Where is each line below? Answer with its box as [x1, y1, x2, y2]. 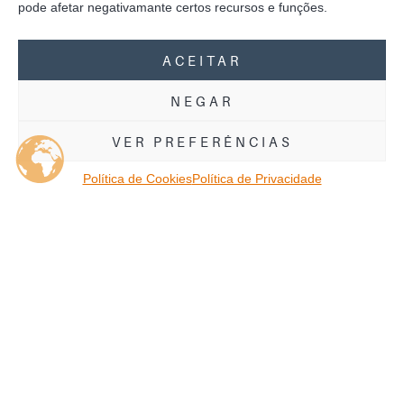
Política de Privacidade [191, 171, 322, 186]
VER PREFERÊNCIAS [111, 133, 293, 150]
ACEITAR [162, 51, 242, 69]
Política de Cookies [82, 171, 192, 186]
